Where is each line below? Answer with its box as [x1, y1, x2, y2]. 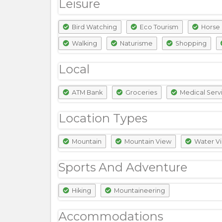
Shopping [174, 40, 207, 47]
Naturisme [118, 40, 153, 47]
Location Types [58, 111, 147, 125]
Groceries [124, 89, 157, 96]
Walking [70, 40, 97, 47]
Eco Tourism [138, 23, 178, 31]
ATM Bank [70, 89, 103, 96]
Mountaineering [112, 187, 165, 194]
